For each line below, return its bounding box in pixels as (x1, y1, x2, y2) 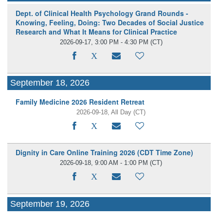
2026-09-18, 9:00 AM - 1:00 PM (60, 159, 148, 167)
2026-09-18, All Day (76, 108, 134, 116)
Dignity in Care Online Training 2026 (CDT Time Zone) (15, 147, 193, 158)
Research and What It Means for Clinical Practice (15, 26, 177, 36)
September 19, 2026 (10, 199, 90, 209)
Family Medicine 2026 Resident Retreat (15, 96, 145, 107)
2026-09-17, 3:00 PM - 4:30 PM (59, 38, 148, 46)
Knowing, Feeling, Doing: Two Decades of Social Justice (15, 17, 204, 27)
